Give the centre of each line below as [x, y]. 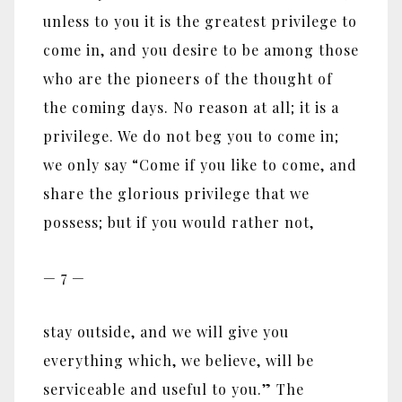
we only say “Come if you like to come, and [200, 165]
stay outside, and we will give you [166, 331]
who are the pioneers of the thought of [188, 79]
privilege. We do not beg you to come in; [191, 136]
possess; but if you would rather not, [179, 223]
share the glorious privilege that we [176, 194]
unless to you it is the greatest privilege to [200, 22]
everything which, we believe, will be [179, 360]
